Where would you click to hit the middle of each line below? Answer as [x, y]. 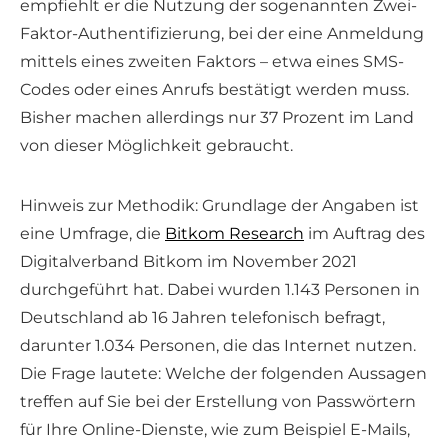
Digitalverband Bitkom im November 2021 [188, 262]
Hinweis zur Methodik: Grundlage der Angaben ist [219, 206]
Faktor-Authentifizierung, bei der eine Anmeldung [222, 34]
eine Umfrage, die [92, 234]
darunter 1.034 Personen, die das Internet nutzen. [218, 346]
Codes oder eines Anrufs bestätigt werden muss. [214, 90]
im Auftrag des [364, 234]
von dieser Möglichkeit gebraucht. [158, 146]
